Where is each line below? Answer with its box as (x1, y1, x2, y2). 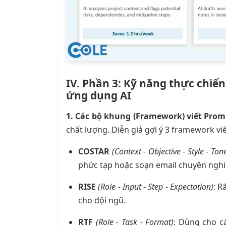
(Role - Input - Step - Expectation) (98, 181, 214, 192)
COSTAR (78, 145, 109, 157)
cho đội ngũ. (78, 194, 126, 206)
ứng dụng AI (66, 88, 131, 102)
